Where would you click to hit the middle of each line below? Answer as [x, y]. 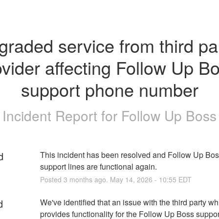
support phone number [109, 89]
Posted [52, 179]
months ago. [88, 179]
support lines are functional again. [98, 166]
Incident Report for [62, 115]
